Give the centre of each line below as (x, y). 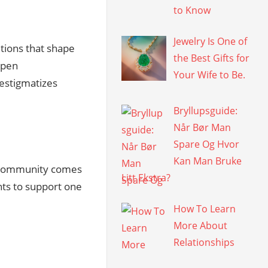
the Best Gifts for (212, 58)
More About (201, 225)
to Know (192, 10)
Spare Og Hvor (207, 144)
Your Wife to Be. (210, 74)
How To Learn (205, 208)
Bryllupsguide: (206, 110)
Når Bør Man (202, 127)
